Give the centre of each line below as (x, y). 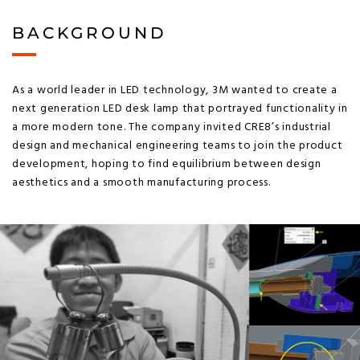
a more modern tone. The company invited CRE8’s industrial (172, 127)
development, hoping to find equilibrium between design (167, 164)
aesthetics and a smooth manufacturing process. (141, 182)
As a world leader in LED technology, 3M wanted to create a (175, 90)
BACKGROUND (90, 33)
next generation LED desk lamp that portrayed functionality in (180, 108)
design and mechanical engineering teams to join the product (178, 145)
